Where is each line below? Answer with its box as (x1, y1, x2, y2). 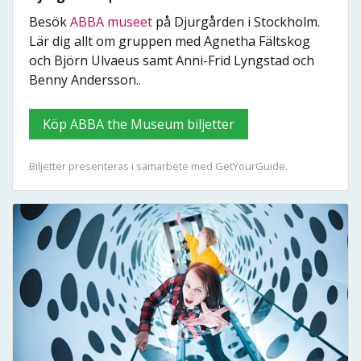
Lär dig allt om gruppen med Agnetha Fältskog (29, 32, 310, 51)
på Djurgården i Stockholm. (152, 13, 320, 31)
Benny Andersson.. (29, 71, 141, 89)
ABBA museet (70, 13, 152, 31)
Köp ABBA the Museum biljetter (70, 115, 234, 134)
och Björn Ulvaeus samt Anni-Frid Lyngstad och (29, 52, 314, 70)
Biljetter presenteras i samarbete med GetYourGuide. (29, 159, 288, 174)
